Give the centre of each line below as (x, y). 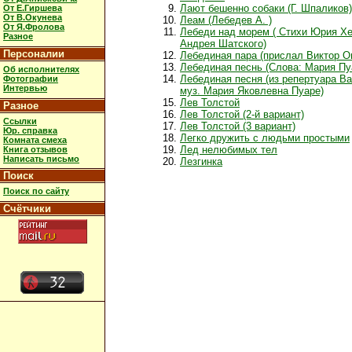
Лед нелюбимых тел (229, 150)
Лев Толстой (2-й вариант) (242, 115)
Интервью (25, 88)
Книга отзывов (35, 149)
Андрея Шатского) (223, 44)
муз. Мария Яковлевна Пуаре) (252, 91)
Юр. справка (30, 130)
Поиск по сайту (36, 191)
